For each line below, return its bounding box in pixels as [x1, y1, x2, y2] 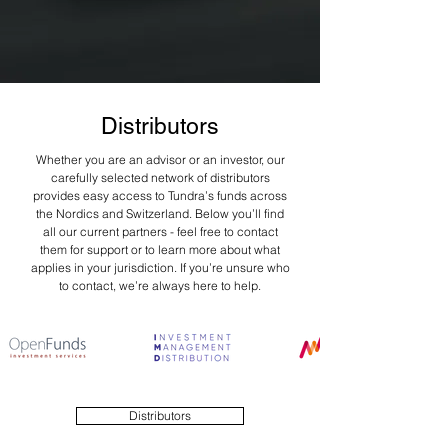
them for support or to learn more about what [40, 242, 280, 257]
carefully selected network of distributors [50, 170, 270, 185]
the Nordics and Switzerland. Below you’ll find [36, 206, 284, 221]
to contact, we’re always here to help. [59, 278, 261, 293]
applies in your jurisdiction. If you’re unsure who [30, 260, 290, 275]
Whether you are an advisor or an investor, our [35, 152, 285, 167]
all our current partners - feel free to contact [42, 224, 278, 239]
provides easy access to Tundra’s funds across [33, 188, 287, 203]
